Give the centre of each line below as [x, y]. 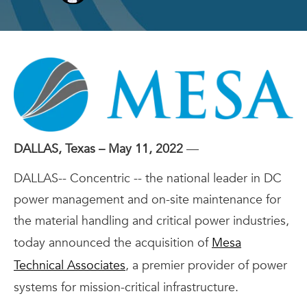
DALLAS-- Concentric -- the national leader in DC [148, 178]
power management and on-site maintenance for [147, 199]
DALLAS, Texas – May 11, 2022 [98, 149]
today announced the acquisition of [111, 243]
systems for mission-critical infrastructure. [128, 287]
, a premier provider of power [206, 265]
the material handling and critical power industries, [151, 221]
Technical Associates [70, 265]
